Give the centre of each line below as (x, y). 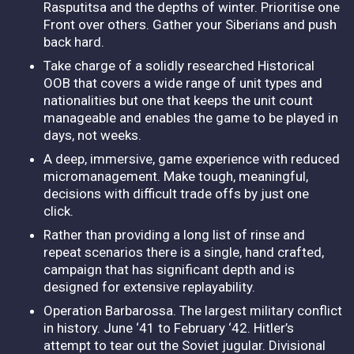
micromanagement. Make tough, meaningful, (176, 176)
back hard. (75, 41)
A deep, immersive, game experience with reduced (192, 158)
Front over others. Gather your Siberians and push (190, 24)
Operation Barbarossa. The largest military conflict (193, 310)
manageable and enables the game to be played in (191, 117)
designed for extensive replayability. (151, 286)
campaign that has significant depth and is (169, 269)
